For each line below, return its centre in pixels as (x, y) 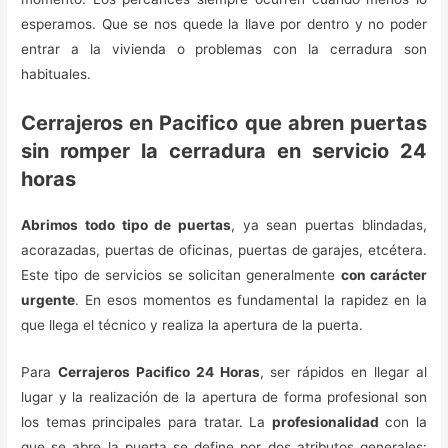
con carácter (383, 274)
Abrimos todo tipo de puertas (126, 224)
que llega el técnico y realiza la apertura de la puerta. (192, 324)
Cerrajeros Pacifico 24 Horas (158, 371)
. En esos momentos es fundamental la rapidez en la (251, 299)
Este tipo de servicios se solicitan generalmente (181, 274)
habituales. (56, 73)
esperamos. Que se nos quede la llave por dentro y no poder (224, 23)
